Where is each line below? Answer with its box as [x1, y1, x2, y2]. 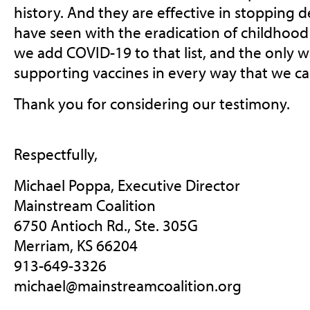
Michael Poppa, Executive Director [13, 175, 240, 196]
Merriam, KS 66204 [13, 235, 138, 256]
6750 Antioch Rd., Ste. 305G [13, 215, 198, 236]
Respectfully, [13, 144, 98, 165]
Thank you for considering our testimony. [13, 93, 290, 113]
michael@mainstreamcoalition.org [13, 275, 241, 296]
